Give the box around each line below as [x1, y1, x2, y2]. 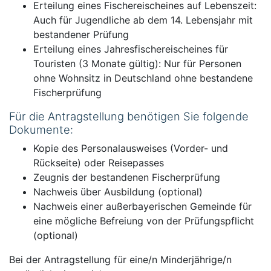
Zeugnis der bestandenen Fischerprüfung [33, 171, 220, 183]
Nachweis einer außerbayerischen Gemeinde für [33, 200, 252, 212]
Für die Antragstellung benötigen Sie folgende [9, 109, 249, 123]
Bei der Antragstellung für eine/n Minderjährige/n [9, 253, 232, 266]
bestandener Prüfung [33, 28, 129, 41]
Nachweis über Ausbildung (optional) [33, 186, 203, 198]
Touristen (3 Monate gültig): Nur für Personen [33, 57, 241, 70]
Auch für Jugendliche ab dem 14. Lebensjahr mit [33, 14, 253, 26]
